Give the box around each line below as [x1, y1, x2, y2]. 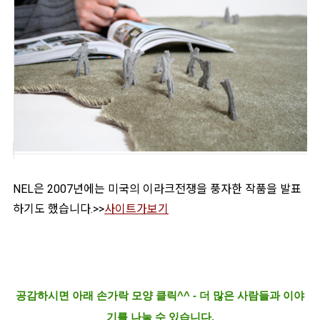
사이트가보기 [104, 202, 169, 216]
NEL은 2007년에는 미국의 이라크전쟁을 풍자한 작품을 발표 [13, 182, 301, 196]
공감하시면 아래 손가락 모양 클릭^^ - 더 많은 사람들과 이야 [16, 289, 304, 302]
